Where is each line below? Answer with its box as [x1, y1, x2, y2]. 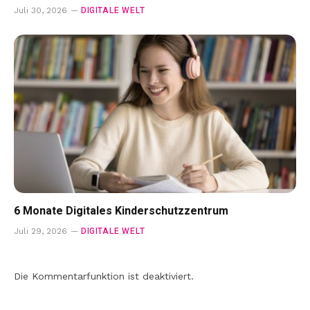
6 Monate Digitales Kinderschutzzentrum [14, 203, 228, 220]
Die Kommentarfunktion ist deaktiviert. [14, 271, 194, 282]
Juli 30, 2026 [14, 5, 67, 15]
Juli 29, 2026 [14, 226, 67, 237]
